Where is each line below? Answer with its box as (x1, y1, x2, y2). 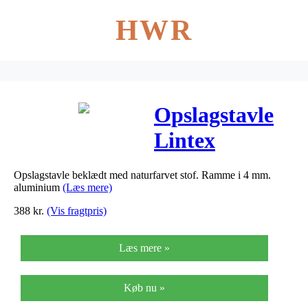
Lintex (154, 128, 215, 153)
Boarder (154, 153, 232, 179)
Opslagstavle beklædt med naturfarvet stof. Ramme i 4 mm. (14, 168, 271, 181)
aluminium (14, 181, 63, 193)
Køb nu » (124, 281, 165, 294)
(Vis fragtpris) (47, 204, 107, 217)
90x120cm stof (154, 179, 288, 204)
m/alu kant (154, 204, 257, 230)
